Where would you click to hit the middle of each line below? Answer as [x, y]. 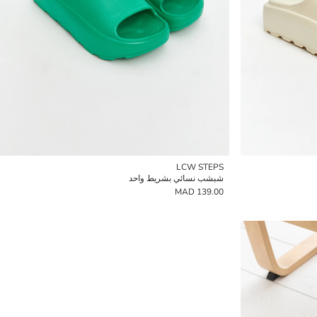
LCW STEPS [200, 167]
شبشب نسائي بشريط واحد [176, 178]
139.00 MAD [210, 192]
